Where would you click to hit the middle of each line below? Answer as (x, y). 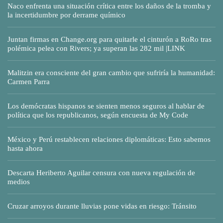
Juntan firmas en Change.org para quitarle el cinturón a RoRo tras (110, 40)
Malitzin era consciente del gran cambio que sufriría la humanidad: (111, 73)
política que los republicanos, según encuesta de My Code (98, 115)
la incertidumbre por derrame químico (66, 15)
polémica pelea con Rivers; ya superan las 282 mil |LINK (96, 49)
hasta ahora (25, 149)
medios (19, 182)
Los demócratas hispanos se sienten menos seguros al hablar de (106, 106)
